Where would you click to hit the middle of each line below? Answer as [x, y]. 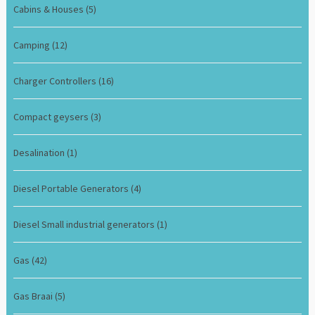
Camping [33, 45]
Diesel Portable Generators [72, 188]
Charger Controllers [56, 81]
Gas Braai [34, 296]
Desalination [40, 152]
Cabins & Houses [50, 9]
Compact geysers [52, 116]
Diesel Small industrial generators [85, 224]
